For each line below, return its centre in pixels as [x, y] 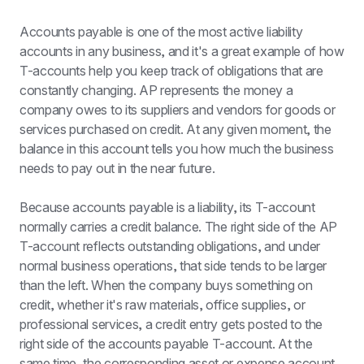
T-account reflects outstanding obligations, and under [170, 246]
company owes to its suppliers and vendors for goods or [178, 110]
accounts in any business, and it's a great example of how [182, 51]
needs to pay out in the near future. [117, 168]
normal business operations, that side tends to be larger [173, 266]
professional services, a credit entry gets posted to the [171, 324]
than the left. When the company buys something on [166, 285]
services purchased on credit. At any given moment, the [175, 129]
